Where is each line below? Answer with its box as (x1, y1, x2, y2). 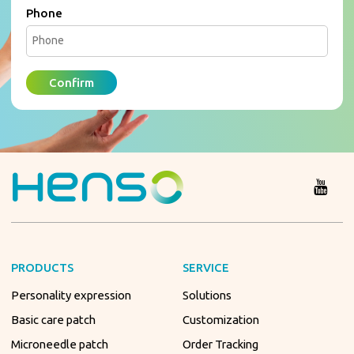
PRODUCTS (11, 260, 74, 274)
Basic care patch (11, 313, 96, 327)
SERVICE (183, 260, 230, 274)
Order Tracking (183, 337, 259, 352)
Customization (183, 313, 260, 327)
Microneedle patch (11, 337, 109, 352)
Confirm (49, 75, 95, 89)
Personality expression (11, 288, 132, 303)
